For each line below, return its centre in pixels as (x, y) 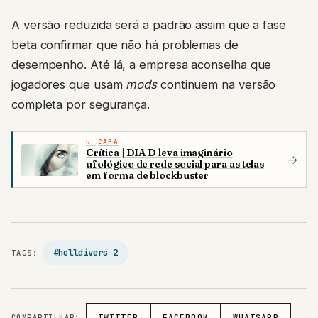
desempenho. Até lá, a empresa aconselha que (142, 65)
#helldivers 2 (85, 253)
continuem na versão (216, 85)
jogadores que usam (69, 85)
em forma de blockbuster (147, 176)
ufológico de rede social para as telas (175, 164)
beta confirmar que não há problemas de (125, 45)
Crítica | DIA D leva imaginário (159, 153)
